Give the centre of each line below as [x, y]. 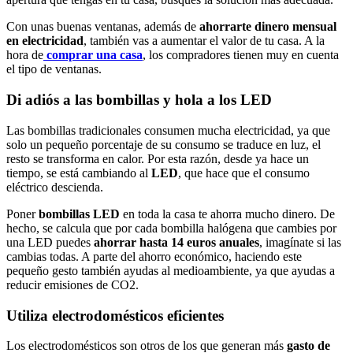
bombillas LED [79, 214]
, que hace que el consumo [244, 173]
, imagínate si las [300, 242]
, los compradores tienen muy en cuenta [241, 55]
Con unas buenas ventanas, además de [103, 27]
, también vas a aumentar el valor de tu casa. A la [204, 41]
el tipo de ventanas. [57, 69]
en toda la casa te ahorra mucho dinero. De [227, 214]
